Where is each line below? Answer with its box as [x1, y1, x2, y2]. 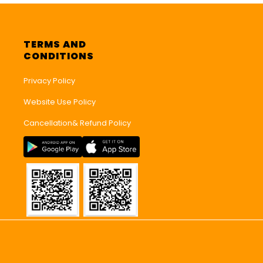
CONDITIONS [23, 49, 94, 63]
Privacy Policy [23, 75, 75, 87]
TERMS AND [23, 38, 86, 52]
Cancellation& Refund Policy [23, 117, 131, 129]
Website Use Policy [23, 96, 96, 108]
